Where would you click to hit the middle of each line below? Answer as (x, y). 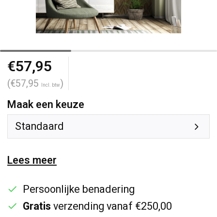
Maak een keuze (46, 105)
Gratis (37, 206)
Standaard (39, 126)
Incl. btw (51, 85)
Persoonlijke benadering (79, 189)
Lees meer (32, 160)
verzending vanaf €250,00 (111, 206)
